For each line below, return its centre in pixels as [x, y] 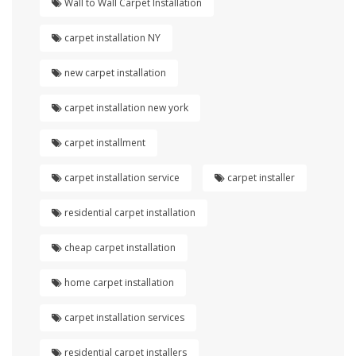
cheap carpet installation [119, 247]
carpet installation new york [125, 107]
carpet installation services [123, 317]
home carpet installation [118, 282]
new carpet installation [114, 72]
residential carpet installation [129, 212]
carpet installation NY [111, 37]
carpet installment [104, 142]
